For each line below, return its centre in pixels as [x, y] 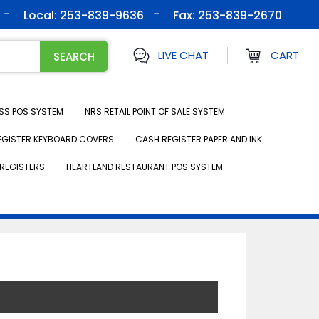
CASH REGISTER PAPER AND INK [199, 139]
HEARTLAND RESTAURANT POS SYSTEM [144, 167]
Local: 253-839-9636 [84, 15]
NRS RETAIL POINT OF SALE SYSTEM [155, 111]
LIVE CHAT [183, 55]
